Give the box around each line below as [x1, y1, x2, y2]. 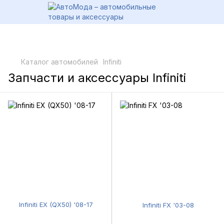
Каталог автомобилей [21, 57, 98, 66]
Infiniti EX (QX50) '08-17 [18, 200, 93, 208]
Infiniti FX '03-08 [142, 201, 194, 209]
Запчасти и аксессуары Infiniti [8, 70, 186, 85]
